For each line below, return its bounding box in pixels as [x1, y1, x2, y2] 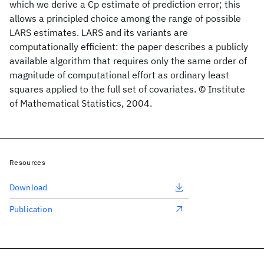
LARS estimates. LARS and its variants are [9, 27, 188, 38]
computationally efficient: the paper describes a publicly [9, 41, 248, 52]
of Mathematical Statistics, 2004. [9, 97, 152, 109]
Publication [9, 204, 52, 214]
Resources [9, 158, 45, 167]
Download [9, 182, 48, 193]
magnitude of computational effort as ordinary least [9, 69, 229, 81]
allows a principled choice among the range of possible [9, 12, 241, 24]
